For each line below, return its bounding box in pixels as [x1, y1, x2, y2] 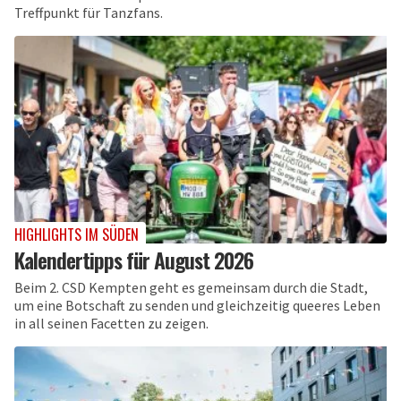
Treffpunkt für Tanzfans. [14, 3, 163, 21]
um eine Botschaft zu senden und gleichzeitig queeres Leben [14, 296, 380, 315]
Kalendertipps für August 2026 [14, 243, 253, 277]
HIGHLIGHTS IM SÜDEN [14, 224, 139, 246]
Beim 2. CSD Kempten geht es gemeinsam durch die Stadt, [14, 278, 368, 297]
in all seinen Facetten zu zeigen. [14, 314, 209, 333]
